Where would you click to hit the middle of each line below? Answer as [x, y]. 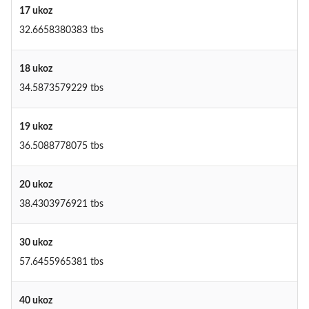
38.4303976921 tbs [61, 205]
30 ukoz [36, 243]
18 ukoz [36, 69]
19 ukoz [36, 127]
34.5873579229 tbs [61, 89]
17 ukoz [36, 11]
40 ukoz [36, 301]
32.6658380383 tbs [61, 31]
